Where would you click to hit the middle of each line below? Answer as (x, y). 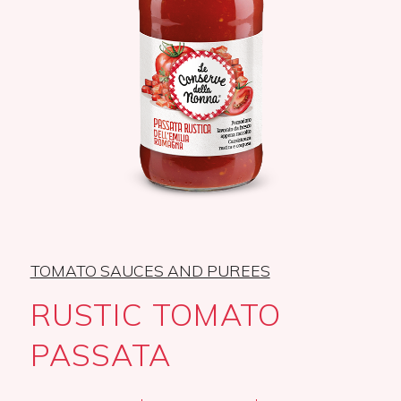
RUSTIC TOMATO (156, 315)
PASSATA (100, 355)
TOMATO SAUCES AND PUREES (150, 271)
